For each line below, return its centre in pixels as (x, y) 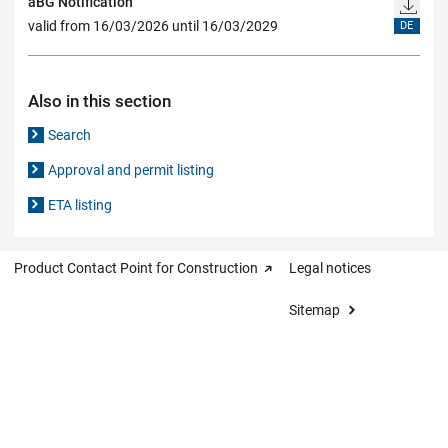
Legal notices (330, 267)
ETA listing (80, 204)
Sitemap (314, 309)
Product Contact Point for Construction (136, 267)
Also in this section (99, 100)
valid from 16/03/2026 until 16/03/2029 (153, 26)
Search (70, 134)
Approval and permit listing (131, 169)
